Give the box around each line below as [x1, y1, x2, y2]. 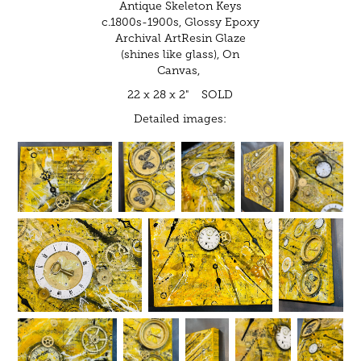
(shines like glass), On [121, 48, 240, 60]
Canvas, [157, 64, 204, 77]
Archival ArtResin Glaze [114, 31, 246, 44]
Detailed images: [134, 112, 227, 125]
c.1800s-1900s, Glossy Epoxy [101, 15, 259, 28]
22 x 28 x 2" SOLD [127, 88, 234, 101]
